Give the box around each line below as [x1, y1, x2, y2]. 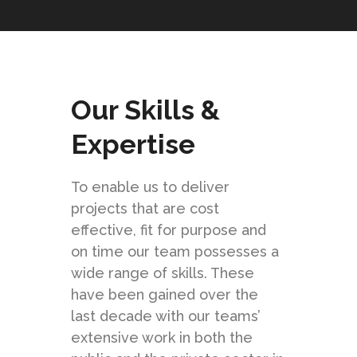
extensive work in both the [71, 329, 253, 347]
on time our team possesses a [71, 243, 279, 261]
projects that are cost [71, 200, 219, 218]
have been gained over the [71, 286, 258, 304]
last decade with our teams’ [71, 308, 261, 325]
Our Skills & [71, 94, 220, 127]
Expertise [71, 128, 195, 161]
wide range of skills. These [71, 265, 254, 282]
